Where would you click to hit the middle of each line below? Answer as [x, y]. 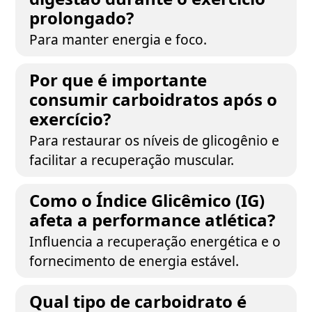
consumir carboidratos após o [154, 99]
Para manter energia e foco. [118, 39]
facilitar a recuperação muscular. [132, 160]
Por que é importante [118, 80]
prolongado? [82, 18]
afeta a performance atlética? [153, 220]
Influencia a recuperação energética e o [155, 241]
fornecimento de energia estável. [134, 261]
